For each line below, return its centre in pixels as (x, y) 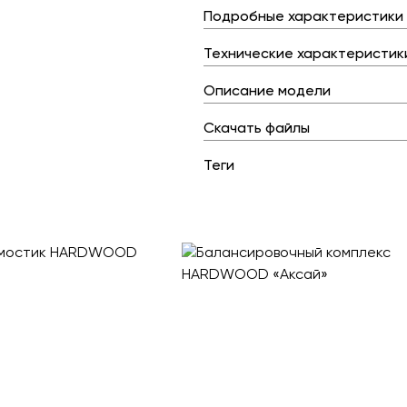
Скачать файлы (257, 129)
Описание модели (267, 92)
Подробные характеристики (303, 17)
